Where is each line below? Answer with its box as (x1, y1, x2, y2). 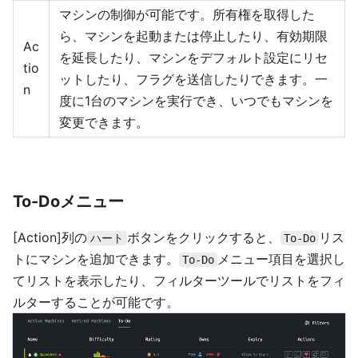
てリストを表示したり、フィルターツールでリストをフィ (13, 272, 345, 289)
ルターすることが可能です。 (13, 294, 179, 311)
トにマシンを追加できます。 (13, 251, 179, 268)
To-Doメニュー (13, 192, 124, 212)
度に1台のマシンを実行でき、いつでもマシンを (59, 93, 333, 109)
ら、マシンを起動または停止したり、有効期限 (59, 28, 328, 45)
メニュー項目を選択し (217, 251, 345, 268)
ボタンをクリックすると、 (127, 229, 280, 246)
